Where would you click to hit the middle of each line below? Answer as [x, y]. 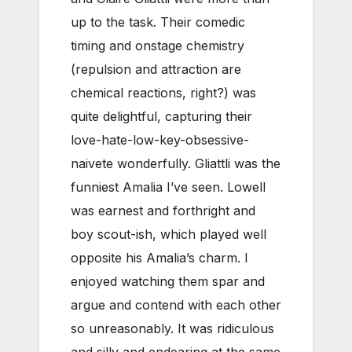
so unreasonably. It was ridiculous [172, 328]
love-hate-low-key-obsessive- [160, 139]
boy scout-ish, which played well [169, 234]
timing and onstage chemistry [158, 45]
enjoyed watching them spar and [168, 281]
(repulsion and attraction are [156, 69]
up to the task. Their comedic [158, 22]
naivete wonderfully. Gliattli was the [176, 163]
